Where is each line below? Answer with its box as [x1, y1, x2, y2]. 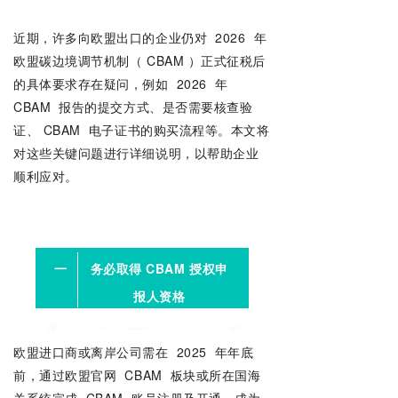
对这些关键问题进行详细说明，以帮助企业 [13, 144, 259, 162]
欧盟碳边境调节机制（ [13, 52, 143, 69]
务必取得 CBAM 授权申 [90, 259, 228, 277]
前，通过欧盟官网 [13, 366, 121, 384]
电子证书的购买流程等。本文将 [84, 121, 270, 139]
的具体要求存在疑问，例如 [13, 75, 173, 92]
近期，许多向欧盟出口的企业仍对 [13, 28, 208, 46]
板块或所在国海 [166, 366, 261, 384]
